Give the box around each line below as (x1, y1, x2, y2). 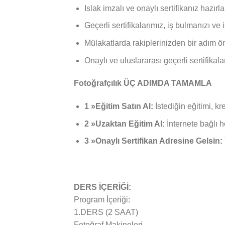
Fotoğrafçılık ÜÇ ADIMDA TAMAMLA (74, 79, 212, 88)
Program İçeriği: (74, 195, 130, 204)
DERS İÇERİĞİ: (74, 183, 131, 191)
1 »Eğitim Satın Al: (84, 102, 153, 111)
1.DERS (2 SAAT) (74, 208, 138, 216)
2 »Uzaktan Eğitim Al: (84, 119, 167, 128)
